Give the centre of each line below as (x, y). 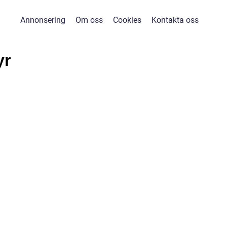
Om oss (89, 20)
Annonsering (43, 20)
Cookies (127, 20)
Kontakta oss (175, 20)
